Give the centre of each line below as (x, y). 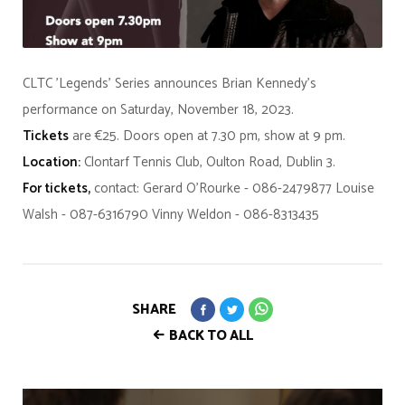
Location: (52, 163)
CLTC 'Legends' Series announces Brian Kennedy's (170, 84)
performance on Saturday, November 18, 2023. (158, 110)
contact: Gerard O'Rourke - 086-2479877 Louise (232, 189)
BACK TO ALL (211, 336)
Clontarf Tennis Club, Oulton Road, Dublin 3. (208, 163)
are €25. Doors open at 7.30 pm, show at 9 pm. (207, 137)
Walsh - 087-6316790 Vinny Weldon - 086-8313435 (171, 215)
